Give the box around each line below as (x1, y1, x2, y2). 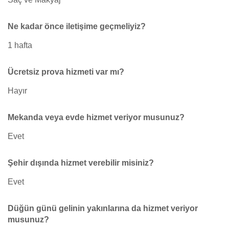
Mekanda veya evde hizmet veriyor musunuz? (8, 113, 185, 122)
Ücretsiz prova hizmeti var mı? (8, 67, 124, 76)
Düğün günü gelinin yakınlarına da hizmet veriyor (8, 204, 198, 213)
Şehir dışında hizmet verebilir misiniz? (8, 158, 154, 167)
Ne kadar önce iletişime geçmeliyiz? (8, 22, 146, 31)
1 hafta (8, 41, 32, 50)
